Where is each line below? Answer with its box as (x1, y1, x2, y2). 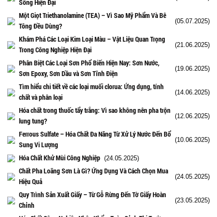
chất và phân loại (19, 92, 62, 102)
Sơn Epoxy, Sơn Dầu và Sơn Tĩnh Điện (19, 68, 118, 78)
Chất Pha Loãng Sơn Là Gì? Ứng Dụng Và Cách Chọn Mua (19, 166, 168, 175)
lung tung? (19, 116, 47, 125)
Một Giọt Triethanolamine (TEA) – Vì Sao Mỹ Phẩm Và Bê (19, 10, 166, 20)
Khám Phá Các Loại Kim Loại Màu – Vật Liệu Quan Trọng (19, 34, 165, 44)
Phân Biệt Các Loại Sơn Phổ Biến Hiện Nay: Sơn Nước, (19, 58, 159, 67)
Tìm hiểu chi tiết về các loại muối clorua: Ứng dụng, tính (19, 81, 164, 91)
